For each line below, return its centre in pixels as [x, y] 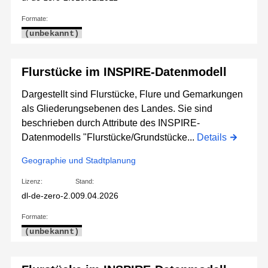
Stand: [85, 182]
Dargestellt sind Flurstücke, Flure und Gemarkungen [132, 95]
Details [212, 138]
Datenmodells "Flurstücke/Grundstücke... [109, 138]
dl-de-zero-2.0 [48, 196]
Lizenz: [32, 182]
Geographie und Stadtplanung [79, 161]
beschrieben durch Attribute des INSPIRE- [111, 123]
